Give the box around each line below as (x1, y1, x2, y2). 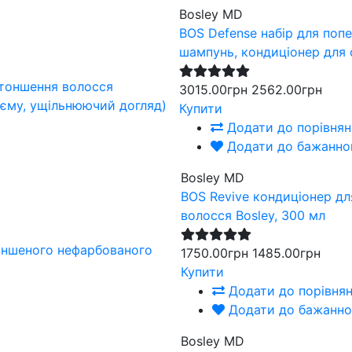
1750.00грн (181, 244, 249, 261)
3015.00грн (179, 81, 248, 97)
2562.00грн (251, 81, 323, 97)
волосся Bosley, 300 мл (181, 207, 326, 223)
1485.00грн (252, 244, 321, 261)
